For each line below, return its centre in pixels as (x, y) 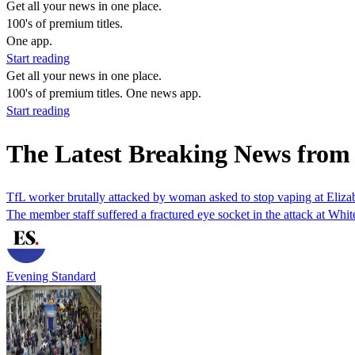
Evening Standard (51, 276)
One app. (29, 41)
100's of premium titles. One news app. (104, 93)
